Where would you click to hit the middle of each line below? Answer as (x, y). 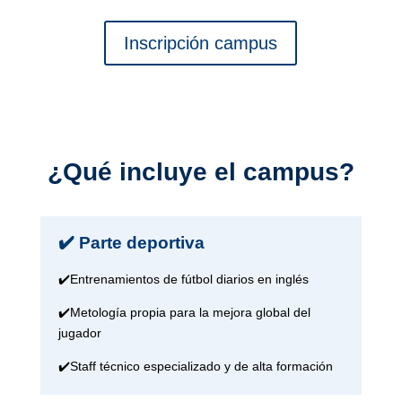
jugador (79, 333)
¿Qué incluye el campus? (201, 172)
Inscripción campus (201, 44)
